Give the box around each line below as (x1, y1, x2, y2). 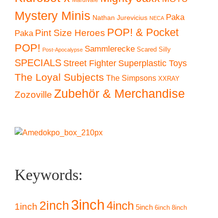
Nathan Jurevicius (92, 14, 147, 21)
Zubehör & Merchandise (54, 86, 185, 100)
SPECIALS (15, 57, 61, 68)
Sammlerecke (85, 43, 135, 54)
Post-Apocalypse (42, 46, 83, 53)
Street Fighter (63, 58, 116, 68)
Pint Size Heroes (35, 27, 105, 38)
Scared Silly (137, 45, 171, 53)
